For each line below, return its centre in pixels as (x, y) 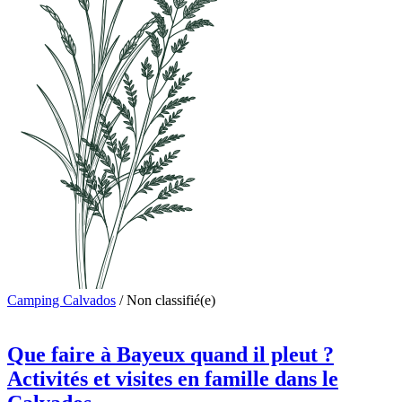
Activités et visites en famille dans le (173, 378)
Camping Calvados (61, 300)
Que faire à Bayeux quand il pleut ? (170, 354)
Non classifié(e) (171, 300)
